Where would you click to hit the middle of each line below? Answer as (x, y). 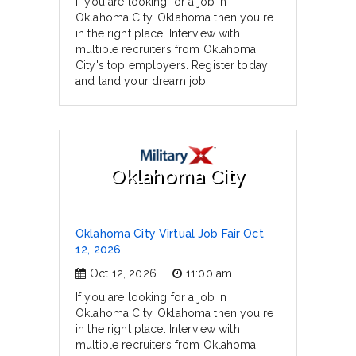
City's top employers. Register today (172, 65)
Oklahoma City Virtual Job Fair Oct (170, 234)
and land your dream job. (142, 81)
